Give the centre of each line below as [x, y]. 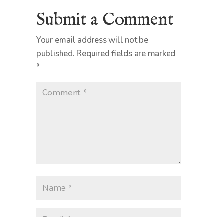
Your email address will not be [92, 40]
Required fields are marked [126, 53]
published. [55, 53]
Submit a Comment [105, 20]
